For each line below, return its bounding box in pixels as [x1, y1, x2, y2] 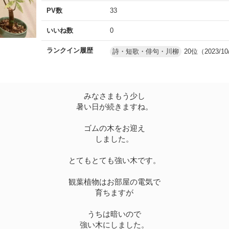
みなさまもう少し [83, 91, 145, 100]
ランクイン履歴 [47, 46, 94, 54]
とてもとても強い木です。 [68, 155, 161, 165]
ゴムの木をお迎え [83, 123, 145, 132]
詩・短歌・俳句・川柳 [112, 47, 179, 55]
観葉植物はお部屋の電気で [68, 177, 161, 186]
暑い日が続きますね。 [76, 102, 153, 111]
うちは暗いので [87, 209, 142, 218]
